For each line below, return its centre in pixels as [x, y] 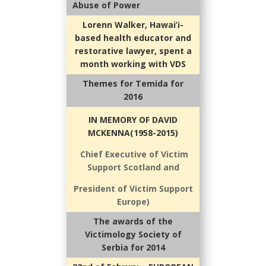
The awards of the [133, 221]
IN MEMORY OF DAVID [133, 119]
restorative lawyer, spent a [133, 50]
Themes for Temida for [133, 83]
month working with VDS [133, 64]
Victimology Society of [133, 234]
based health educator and [133, 37]
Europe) [133, 201]
